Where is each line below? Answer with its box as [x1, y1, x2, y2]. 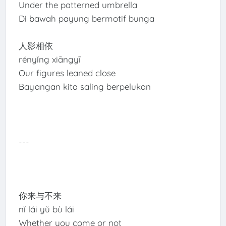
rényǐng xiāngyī [18, 54, 81, 65]
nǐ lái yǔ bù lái [18, 204, 74, 215]
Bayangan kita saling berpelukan [18, 81, 151, 92]
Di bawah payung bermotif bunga [18, 13, 154, 24]
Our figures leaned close [18, 68, 116, 79]
